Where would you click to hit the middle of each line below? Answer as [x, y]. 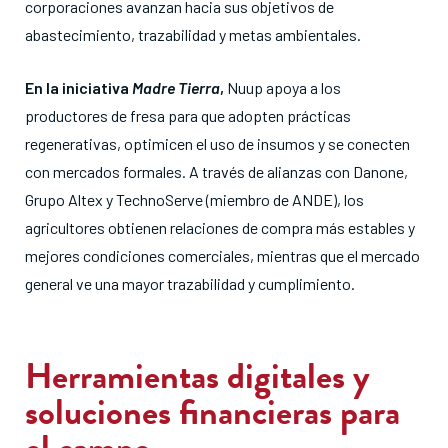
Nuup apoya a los [282, 87]
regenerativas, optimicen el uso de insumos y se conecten [217, 143]
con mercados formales [103, 171]
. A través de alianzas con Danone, [295, 171]
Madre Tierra [176, 87]
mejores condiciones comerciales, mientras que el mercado [222, 255]
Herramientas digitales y [197, 375]
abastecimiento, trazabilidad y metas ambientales [191, 34]
